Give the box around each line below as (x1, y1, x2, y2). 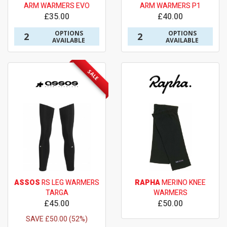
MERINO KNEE (160, 177, 206, 188)
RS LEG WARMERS (40, 177, 99, 188)
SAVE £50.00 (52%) (26, 214, 88, 225)
